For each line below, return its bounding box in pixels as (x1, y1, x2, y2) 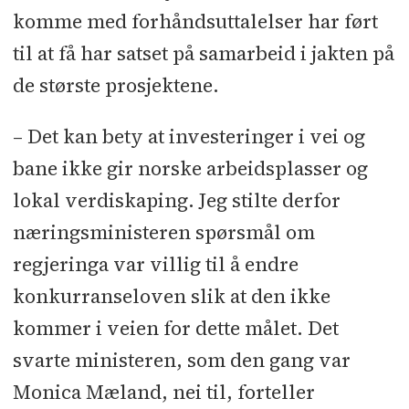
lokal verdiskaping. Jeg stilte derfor (12, 187, 341, 215)
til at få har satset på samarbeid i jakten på (12, 39, 394, 67)
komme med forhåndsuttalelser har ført (12, 7, 378, 35)
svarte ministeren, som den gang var (12, 347, 351, 374)
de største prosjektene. (12, 71, 219, 99)
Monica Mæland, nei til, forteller (12, 379, 315, 406)
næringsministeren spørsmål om (12, 219, 315, 246)
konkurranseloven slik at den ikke (12, 283, 330, 310)
